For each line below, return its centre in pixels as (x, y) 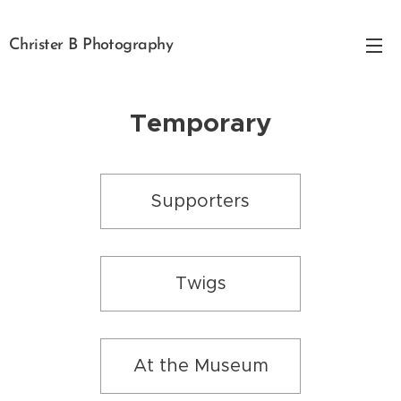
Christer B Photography (91, 45)
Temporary (200, 123)
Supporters (200, 201)
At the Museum (200, 366)
